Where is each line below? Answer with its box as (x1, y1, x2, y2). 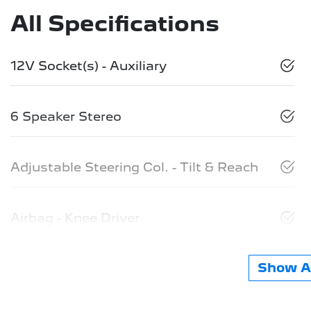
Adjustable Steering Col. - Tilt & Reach (10, 159, 258, 174)
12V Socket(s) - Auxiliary (10, 58, 167, 73)
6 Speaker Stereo (10, 108, 121, 124)
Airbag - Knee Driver (10, 210, 140, 225)
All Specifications (10, 10, 219, 37)
